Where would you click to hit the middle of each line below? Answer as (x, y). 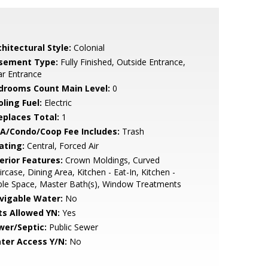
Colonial (88, 48)
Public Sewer (72, 227)
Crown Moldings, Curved (111, 160)
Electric (57, 103)
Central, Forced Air (61, 146)
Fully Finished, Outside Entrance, (121, 62)
